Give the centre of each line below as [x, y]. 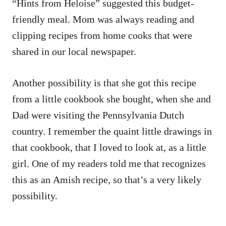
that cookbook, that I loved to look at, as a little [109, 147]
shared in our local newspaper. [74, 51]
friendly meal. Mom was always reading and [103, 19]
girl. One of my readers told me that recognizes [109, 163]
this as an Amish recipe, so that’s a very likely [107, 179]
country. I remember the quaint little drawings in [112, 131]
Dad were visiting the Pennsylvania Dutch [98, 115]
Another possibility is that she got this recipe [104, 82]
